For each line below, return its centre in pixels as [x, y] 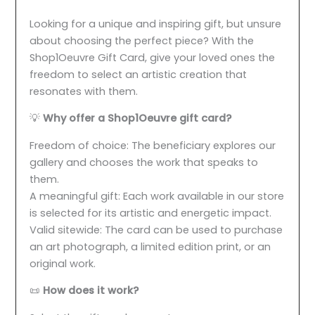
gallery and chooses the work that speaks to [144, 162]
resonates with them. [84, 91]
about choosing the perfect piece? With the [142, 40]
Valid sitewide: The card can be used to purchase [156, 230]
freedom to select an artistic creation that [139, 74]
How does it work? [91, 291]
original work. [63, 263]
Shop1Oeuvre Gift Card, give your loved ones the [153, 57]
